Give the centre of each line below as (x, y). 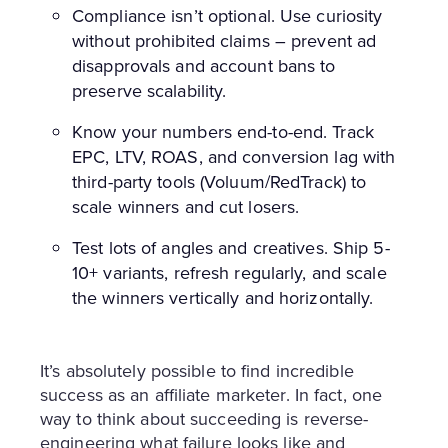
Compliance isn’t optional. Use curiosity (227, 15)
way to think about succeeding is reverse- (204, 418)
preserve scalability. (149, 90)
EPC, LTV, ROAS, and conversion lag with (234, 156)
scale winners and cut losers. (186, 206)
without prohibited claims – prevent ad (224, 40)
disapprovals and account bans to (204, 65)
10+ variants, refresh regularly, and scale (229, 272)
